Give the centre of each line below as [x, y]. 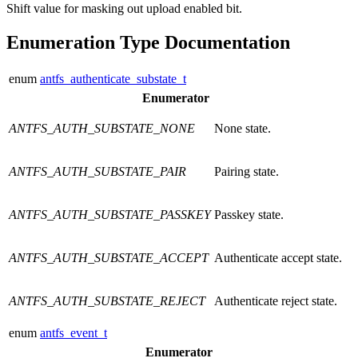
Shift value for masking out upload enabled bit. [124, 9]
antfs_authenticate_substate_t [113, 79]
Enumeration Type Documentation [148, 43]
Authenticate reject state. [276, 301]
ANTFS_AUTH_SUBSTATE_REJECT [107, 301]
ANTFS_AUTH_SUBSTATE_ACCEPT [109, 258]
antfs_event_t [74, 333]
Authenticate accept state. [278, 258]
